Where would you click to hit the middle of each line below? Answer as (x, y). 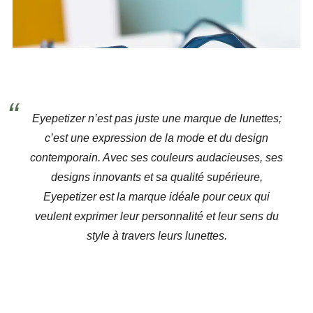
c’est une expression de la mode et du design (156, 138)
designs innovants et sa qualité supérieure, (156, 177)
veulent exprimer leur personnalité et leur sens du (156, 216)
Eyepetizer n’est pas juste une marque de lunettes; (156, 118)
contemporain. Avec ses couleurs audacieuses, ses (156, 158)
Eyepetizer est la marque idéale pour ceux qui (156, 197)
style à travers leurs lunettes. (156, 236)
